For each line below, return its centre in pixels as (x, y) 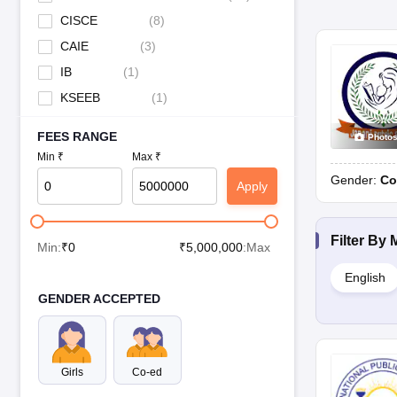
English (365, 278)
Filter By (360, 241)
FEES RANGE (77, 136)
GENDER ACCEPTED (99, 299)
